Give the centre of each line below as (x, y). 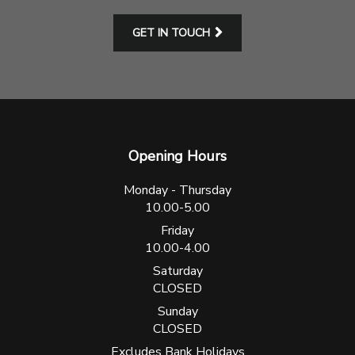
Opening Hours (177, 156)
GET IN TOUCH (171, 32)
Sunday (177, 311)
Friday (177, 230)
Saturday (177, 271)
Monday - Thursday (177, 190)
